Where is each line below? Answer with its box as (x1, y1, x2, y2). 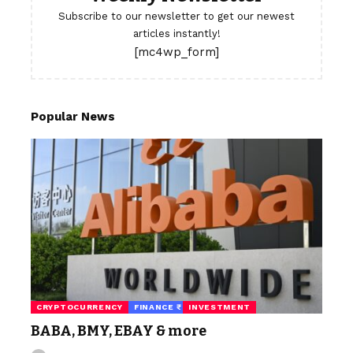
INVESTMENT (188, 303, 251, 311)
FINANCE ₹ (133, 303, 178, 311)
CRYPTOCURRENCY (36, 303, 123, 311)
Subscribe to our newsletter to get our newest (58, 10, 295, 22)
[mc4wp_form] (134, 45, 219, 59)
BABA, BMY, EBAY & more (31, 322, 206, 340)
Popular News (31, 110, 115, 124)
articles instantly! (132, 28, 221, 39)
